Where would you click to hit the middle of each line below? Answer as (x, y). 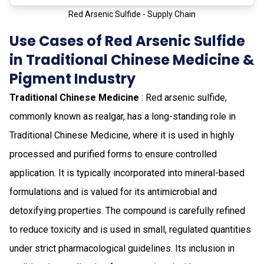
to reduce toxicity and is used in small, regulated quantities (130, 229)
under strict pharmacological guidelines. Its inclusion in (122, 248)
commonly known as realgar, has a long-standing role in (123, 116)
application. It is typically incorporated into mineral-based (127, 173)
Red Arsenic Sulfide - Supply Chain (132, 14)
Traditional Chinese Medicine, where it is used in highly (122, 135)
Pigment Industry (72, 78)
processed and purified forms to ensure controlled (113, 154)
